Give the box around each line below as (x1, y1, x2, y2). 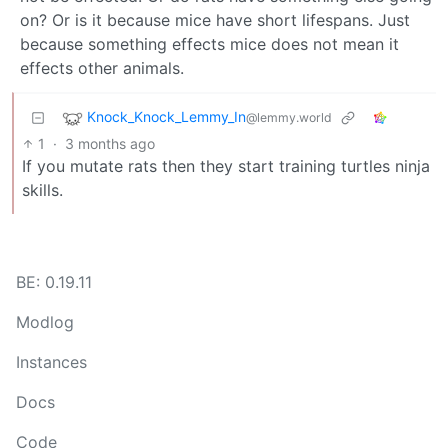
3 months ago (65, 134, 156, 152)
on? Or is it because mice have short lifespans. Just (20, 9, 410, 30)
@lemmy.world (246, 109, 332, 125)
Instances (16, 352, 87, 372)
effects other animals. (20, 57, 184, 78)
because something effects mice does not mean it (20, 33, 399, 54)
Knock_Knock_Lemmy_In (87, 107, 246, 125)
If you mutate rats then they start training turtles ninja (22, 155, 430, 176)
